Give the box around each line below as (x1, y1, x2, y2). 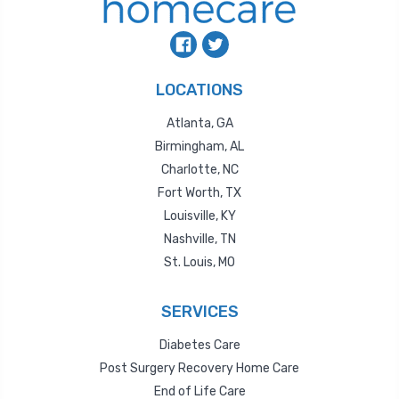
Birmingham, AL (155, 139, 244, 155)
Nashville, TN (163, 232, 236, 248)
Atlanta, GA (166, 116, 233, 132)
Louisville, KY (163, 208, 236, 224)
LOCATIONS (156, 80, 243, 101)
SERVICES (160, 302, 239, 322)
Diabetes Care (159, 338, 240, 354)
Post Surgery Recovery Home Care (100, 361, 299, 377)
